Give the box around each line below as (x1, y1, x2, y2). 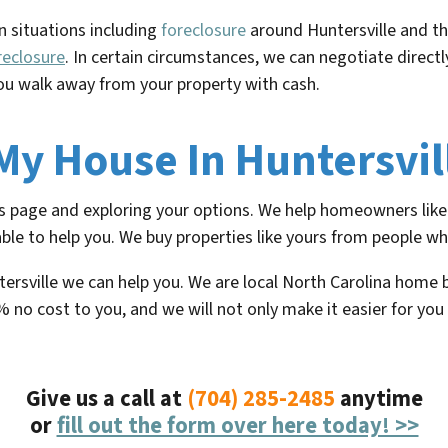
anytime (334, 383, 423, 416)
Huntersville (307, 18, 396, 44)
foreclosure (161, 18, 246, 44)
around (246, 18, 307, 44)
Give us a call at (25, 383, 187, 416)
